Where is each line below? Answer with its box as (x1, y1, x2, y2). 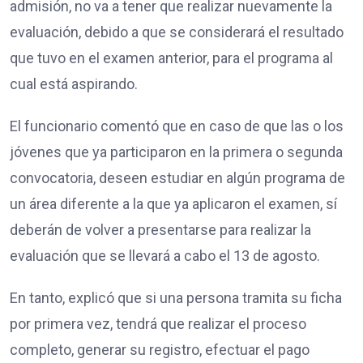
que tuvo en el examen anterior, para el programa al (10, 49, 333, 66)
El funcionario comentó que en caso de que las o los (10, 117, 344, 135)
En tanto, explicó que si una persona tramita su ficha (10, 288, 342, 306)
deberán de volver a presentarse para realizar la (10, 220, 311, 238)
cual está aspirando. (10, 75, 141, 92)
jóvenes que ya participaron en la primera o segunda (10, 143, 343, 160)
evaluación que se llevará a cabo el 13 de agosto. (10, 246, 323, 264)
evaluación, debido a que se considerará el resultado (10, 23, 344, 41)
